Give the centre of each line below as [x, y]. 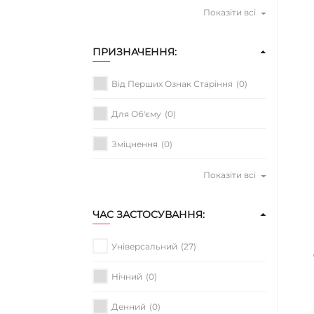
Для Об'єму [136, 114]
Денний [129, 306]
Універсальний [144, 246]
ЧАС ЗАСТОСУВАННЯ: [149, 215]
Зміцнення [135, 144]
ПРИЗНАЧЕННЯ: [135, 52]
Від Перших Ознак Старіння [172, 83]
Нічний [127, 276]
